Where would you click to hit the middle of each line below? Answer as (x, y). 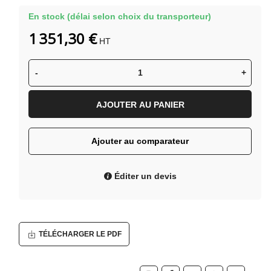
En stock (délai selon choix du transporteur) (120, 17)
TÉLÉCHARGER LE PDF (80, 234)
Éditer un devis (144, 176)
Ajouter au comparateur (140, 141)
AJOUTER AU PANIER (140, 104)
